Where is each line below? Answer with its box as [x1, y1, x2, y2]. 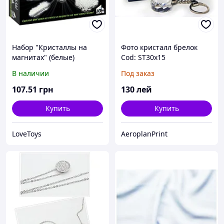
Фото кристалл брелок [121, 42, 197, 52]
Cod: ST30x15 [121, 52, 165, 62]
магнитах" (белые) [12, 52, 74, 62]
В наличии [12, 68, 49, 78]
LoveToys [12, 129, 41, 139]
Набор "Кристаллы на [12, 42, 87, 52]
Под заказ [121, 68, 154, 78]
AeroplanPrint [121, 129, 167, 139]
